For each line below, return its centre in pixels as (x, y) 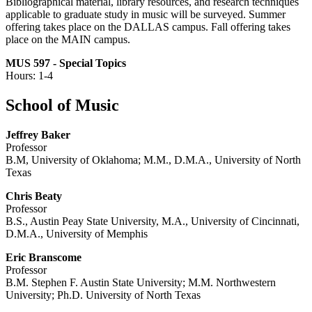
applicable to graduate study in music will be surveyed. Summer (146, 15)
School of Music (62, 106)
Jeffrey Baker (38, 135)
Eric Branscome (44, 258)
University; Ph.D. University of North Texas (103, 295)
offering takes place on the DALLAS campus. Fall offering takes (148, 27)
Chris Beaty (34, 196)
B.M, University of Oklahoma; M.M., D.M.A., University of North (153, 160)
